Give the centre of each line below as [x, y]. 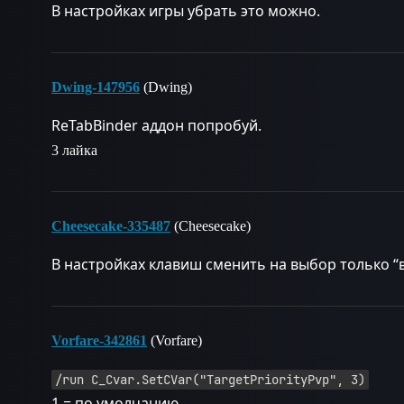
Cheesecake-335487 [111, 226]
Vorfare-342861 [99, 340]
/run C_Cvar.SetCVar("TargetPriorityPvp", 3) [210, 380]
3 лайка [74, 150]
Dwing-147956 [96, 87]
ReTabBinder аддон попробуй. [156, 125]
